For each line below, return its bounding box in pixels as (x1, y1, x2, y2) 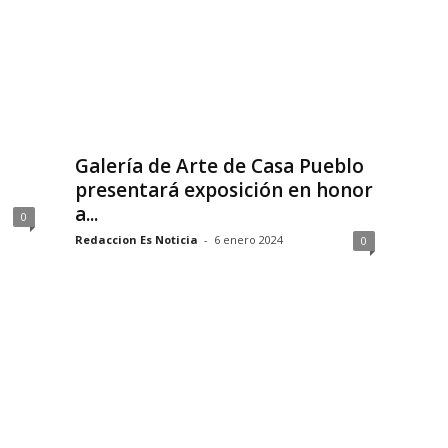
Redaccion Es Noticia (74, 232, 198, 247)
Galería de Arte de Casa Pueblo (74, 153, 364, 179)
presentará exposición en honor (74, 177, 373, 203)
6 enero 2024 (213, 232, 283, 247)
